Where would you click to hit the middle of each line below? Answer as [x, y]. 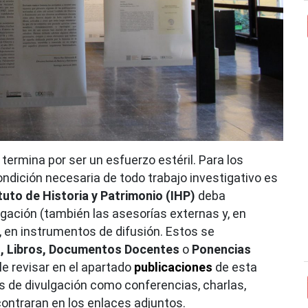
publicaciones [173, 267]
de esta [235, 267]
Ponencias [221, 249]
